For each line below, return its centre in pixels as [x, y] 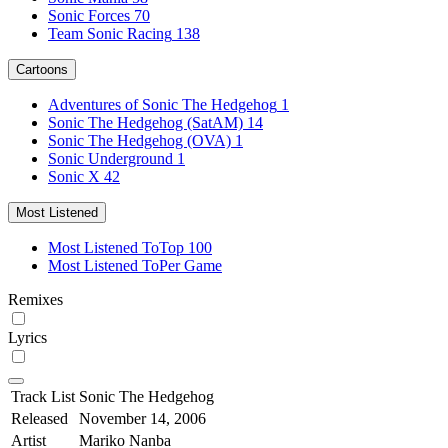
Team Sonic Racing [110, 33]
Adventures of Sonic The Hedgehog [162, 104]
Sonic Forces [89, 15]
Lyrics [27, 337]
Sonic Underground [110, 158]
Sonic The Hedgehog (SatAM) [145, 122]
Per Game [190, 265]
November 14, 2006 [142, 418]
